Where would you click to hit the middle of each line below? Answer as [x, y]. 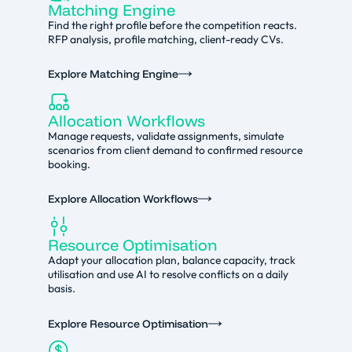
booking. [69, 164]
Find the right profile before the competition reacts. [172, 25]
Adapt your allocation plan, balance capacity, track [171, 260]
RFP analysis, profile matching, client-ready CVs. [165, 39]
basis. [61, 289]
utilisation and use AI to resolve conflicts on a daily [168, 275]
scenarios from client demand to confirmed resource [175, 150]
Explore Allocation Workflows [123, 199]
